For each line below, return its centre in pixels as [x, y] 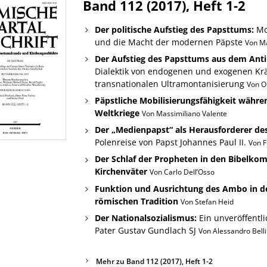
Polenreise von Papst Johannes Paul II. [171, 142]
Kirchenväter [121, 172]
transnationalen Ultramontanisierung [170, 83]
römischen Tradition [136, 201]
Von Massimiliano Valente [184, 114]
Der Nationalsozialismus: [145, 218]
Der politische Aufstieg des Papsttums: [174, 29]
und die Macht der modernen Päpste [170, 42]
